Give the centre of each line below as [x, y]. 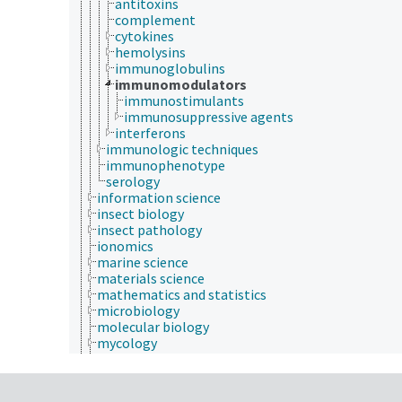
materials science [151, 278]
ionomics [125, 245]
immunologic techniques [182, 149]
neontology [133, 375]
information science [159, 197]
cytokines [144, 35]
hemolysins [150, 52]
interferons [150, 132]
